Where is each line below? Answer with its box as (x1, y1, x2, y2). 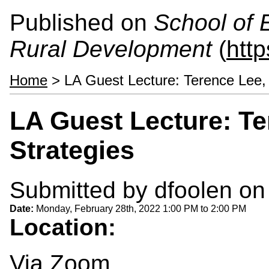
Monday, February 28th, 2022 (36, 203, 163, 214)
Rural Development (10, 36, 212, 62)
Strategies (10, 135, 134, 165)
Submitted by (10, 177, 154, 203)
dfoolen (154, 177, 232, 203)
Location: (10, 214, 122, 240)
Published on (10, 10, 154, 35)
